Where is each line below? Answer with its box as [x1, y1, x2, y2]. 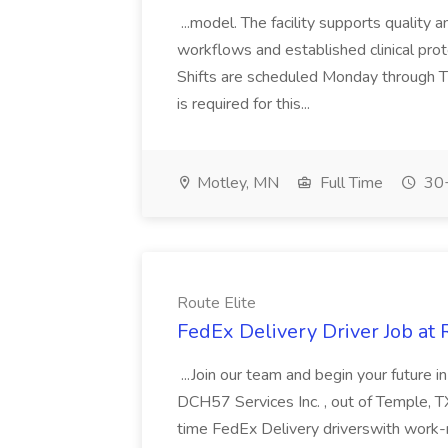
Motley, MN [193, 172, 279, 194]
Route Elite [177, 292, 256, 314]
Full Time [316, 172, 383, 194]
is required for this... [177, 93, 314, 115]
